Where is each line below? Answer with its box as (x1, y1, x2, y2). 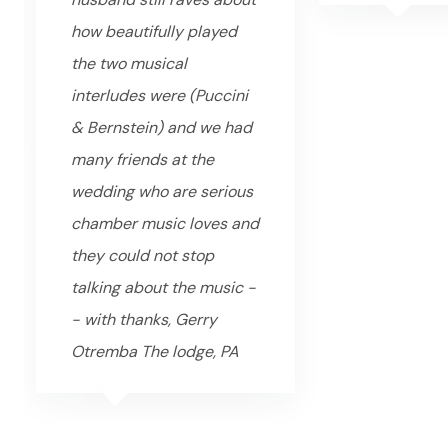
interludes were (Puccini (71, 85, 248, 107)
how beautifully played (71, 21, 237, 43)
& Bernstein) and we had (71, 117, 252, 139)
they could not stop (71, 245, 214, 267)
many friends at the (71, 149, 214, 171)
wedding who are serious (71, 181, 253, 203)
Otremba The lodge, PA (71, 341, 239, 363)
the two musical (71, 53, 187, 75)
